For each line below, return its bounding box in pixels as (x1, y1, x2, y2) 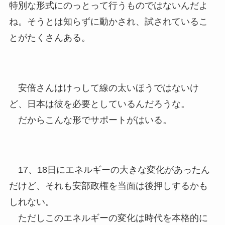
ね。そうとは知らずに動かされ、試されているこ (9, 16, 208, 27)
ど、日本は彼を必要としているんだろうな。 (9, 98, 190, 109)
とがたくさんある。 (9, 32, 90, 43)
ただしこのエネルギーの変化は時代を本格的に (9, 213, 208, 223)
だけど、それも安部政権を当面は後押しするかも (9, 181, 208, 191)
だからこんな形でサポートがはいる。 (9, 115, 172, 125)
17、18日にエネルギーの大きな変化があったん (9, 165, 210, 175)
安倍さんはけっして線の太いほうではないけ (9, 82, 199, 93)
